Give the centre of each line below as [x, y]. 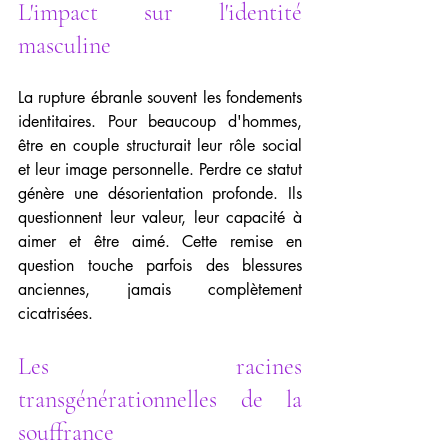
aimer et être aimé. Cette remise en [160, 241]
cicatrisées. [55, 313]
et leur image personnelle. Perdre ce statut [160, 169]
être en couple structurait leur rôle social [160, 145]
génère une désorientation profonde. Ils [160, 193]
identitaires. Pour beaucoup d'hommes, [160, 121]
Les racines [160, 366]
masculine [64, 45]
